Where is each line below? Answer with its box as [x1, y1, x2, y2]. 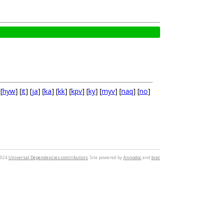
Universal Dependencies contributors [8, 154, 88, 161]
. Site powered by [88, 154, 123, 161]
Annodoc [123, 154, 141, 161]
